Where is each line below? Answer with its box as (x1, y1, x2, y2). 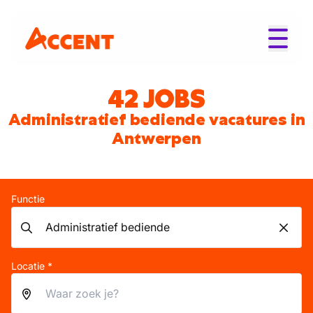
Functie (11, 193, 45, 205)
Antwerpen (112, 127, 201, 150)
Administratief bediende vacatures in (8, 108, 305, 131)
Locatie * (11, 260, 52, 272)
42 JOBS (108, 82, 205, 115)
